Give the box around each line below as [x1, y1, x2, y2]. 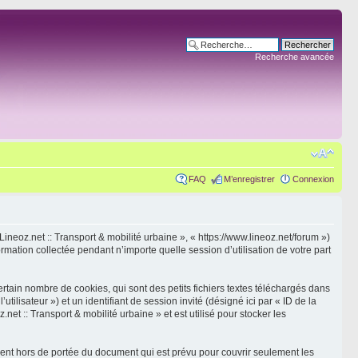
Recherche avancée [255, 52, 334, 62]
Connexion [292, 174, 334, 184]
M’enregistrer [224, 174, 275, 184]
